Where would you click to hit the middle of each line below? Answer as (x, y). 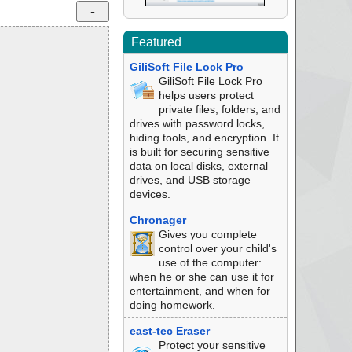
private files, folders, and (219, 109)
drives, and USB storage (190, 180)
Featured (156, 42)
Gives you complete (207, 234)
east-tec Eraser (169, 331)
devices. (150, 194)
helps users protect (206, 95)
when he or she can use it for (202, 277)
